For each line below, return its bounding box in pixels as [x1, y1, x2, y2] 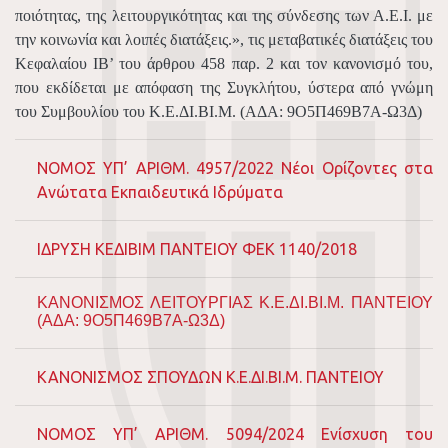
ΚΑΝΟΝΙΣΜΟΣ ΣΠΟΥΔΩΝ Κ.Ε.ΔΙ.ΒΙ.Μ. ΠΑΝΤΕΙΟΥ [37, 368, 384, 387]
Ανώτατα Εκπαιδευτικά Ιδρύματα [37, 183, 283, 202]
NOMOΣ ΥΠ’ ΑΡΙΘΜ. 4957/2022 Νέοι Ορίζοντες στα [37, 159, 433, 178]
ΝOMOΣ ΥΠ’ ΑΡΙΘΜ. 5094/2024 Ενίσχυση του [37, 425, 433, 444]
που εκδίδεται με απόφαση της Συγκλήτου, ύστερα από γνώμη [15, 79, 433, 97]
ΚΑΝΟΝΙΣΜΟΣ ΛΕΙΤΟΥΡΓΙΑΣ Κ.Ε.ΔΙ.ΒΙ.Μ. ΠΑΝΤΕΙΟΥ [37, 294, 433, 312]
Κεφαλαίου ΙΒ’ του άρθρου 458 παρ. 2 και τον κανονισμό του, [15, 55, 433, 73]
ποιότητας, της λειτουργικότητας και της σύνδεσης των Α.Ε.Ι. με [15, 7, 433, 25]
